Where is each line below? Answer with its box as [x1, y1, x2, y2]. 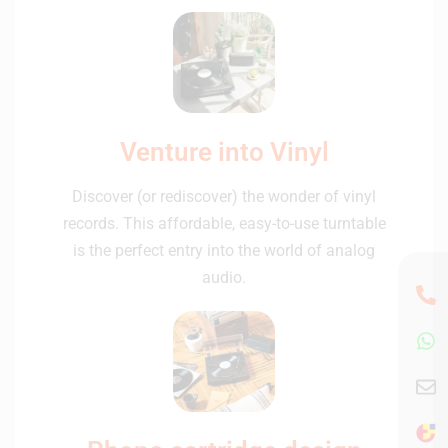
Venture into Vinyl [119, 136, 329, 167]
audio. [202, 267, 246, 287]
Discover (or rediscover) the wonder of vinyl [72, 186, 376, 206]
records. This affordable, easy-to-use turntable [62, 213, 386, 233]
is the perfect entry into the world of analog [73, 240, 375, 260]
